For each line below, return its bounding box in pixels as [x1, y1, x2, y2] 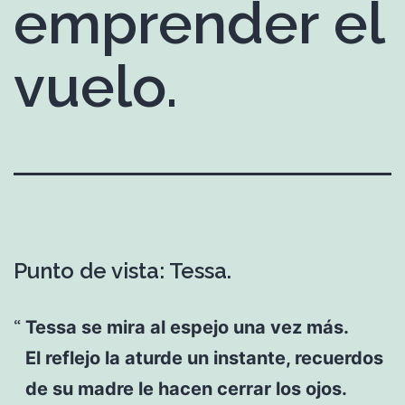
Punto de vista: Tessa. [14, 257, 231, 284]
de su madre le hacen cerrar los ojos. [24, 377, 347, 400]
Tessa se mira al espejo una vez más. [24, 316, 349, 338]
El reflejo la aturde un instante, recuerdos [24, 346, 383, 369]
